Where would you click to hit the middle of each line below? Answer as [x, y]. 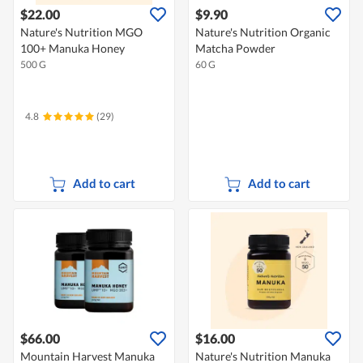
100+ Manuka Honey [73, 49]
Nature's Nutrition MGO [81, 32]
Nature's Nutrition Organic [263, 32]
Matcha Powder [235, 49]
